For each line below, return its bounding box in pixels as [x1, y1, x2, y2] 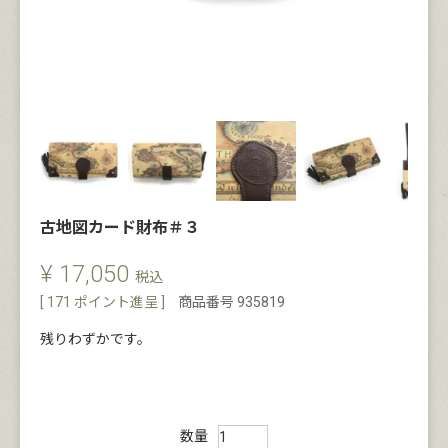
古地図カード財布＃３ [40, 218, 200, 237]
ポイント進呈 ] [74, 294, 165, 310]
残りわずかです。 [40, 331, 151, 347]
